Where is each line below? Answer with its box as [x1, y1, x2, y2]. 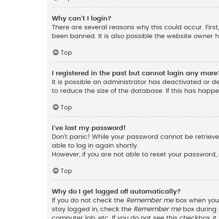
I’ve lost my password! [52, 125, 126, 132]
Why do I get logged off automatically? [52, 188, 181, 195]
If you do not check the [52, 197, 126, 204]
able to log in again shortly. [52, 142, 138, 150]
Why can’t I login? [52, 15, 111, 22]
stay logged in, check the [52, 205, 133, 213]
